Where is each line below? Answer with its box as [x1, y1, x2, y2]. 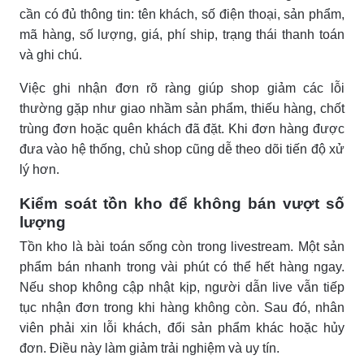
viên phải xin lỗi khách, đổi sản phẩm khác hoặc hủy [19, 320, 344, 335]
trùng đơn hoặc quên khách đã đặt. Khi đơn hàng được [19, 121, 344, 136]
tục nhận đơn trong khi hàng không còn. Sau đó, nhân [19, 300, 344, 314]
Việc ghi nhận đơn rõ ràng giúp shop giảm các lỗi [19, 80, 344, 95]
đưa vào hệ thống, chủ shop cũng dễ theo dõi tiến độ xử [19, 141, 344, 156]
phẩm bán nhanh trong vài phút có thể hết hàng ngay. [19, 259, 344, 274]
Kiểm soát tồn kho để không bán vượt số [19, 194, 344, 212]
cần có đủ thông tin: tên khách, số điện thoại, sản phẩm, [19, 6, 344, 21]
